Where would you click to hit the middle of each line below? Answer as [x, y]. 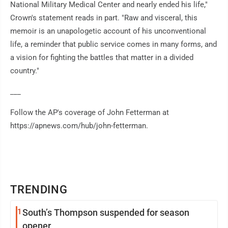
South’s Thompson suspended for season [106, 213]
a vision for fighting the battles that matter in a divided [102, 58]
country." [25, 71]
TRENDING [39, 190]
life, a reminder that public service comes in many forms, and [113, 45]
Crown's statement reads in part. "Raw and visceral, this [104, 18]
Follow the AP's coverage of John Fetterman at [90, 113]
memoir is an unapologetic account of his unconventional [108, 31]
